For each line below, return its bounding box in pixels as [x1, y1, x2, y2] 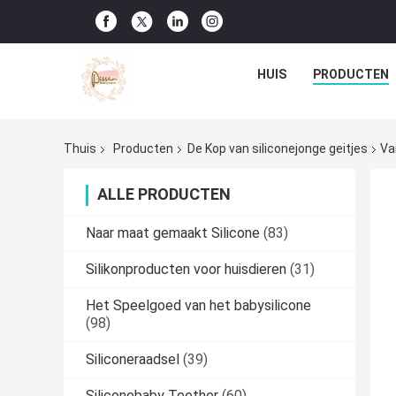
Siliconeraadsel [86, 351, 179, 369]
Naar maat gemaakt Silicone [86, 225, 260, 242]
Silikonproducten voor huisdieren [86, 261, 286, 278]
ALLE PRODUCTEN [97, 185, 231, 204]
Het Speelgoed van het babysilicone [86, 297, 311, 315]
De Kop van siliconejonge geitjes [187, 141, 368, 156]
